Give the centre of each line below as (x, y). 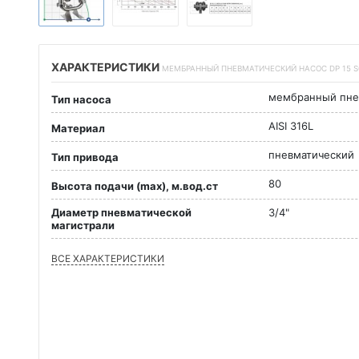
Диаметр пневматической (121, 213)
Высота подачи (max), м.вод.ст (135, 186)
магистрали (83, 226)
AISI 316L (291, 126)
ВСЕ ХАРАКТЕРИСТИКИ (108, 259)
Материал (78, 128)
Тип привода (85, 157)
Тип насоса (81, 99)
